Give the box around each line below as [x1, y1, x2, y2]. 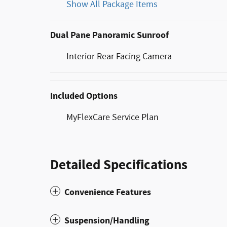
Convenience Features [64, 185, 151, 199]
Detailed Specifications [50, 156, 187, 174]
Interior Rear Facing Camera [66, 50, 172, 63]
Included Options [50, 89, 118, 102]
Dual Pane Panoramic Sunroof [50, 28, 169, 42]
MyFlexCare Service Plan [66, 111, 159, 124]
